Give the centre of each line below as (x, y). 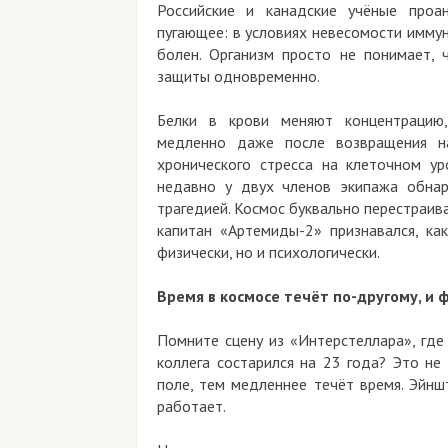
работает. (191, 405)
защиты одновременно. (238, 75)
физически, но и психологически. (268, 251)
